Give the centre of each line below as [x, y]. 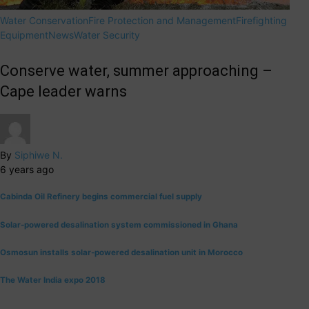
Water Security [107, 34]
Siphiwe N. [39, 154]
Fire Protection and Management [162, 20]
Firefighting [261, 20]
